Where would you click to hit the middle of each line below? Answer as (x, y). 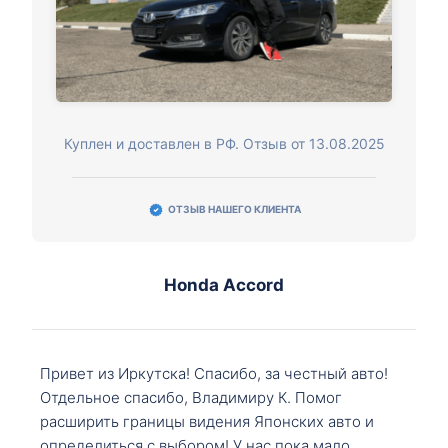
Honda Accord (224, 284)
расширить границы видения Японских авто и (207, 421)
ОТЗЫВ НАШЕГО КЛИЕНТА (234, 209)
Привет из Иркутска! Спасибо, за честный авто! (214, 373)
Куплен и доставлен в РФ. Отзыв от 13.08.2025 (224, 143)
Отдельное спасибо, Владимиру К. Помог (191, 397)
